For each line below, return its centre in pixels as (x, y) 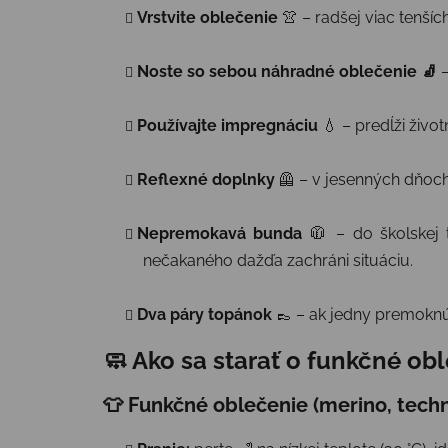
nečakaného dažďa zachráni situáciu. (278, 261)
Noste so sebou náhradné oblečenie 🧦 (287, 72)
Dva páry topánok (204, 315)
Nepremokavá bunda (220, 234)
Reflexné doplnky (206, 180)
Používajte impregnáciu (227, 126)
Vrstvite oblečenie (207, 18)
